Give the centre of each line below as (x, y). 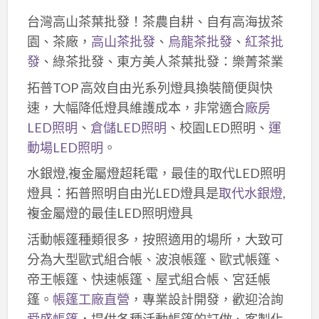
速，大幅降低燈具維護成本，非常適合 (136, 107)
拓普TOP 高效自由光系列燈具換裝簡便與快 (150, 87)
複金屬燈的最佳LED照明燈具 (110, 213)
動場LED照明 (65, 147)
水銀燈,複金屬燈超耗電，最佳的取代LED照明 (156, 173)
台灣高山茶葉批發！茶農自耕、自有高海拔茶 (155, 22)
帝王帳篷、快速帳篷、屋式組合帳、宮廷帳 (148, 279)
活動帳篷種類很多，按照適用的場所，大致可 (155, 239)
